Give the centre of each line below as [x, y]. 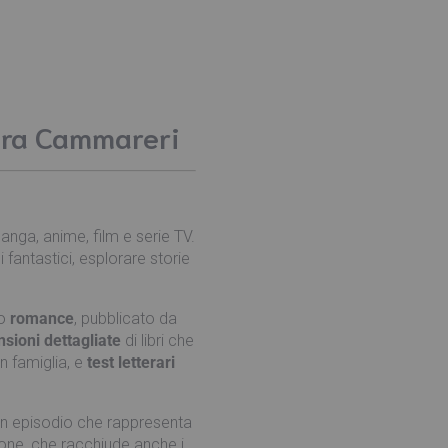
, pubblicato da [125, 319]
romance [42, 319]
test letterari [131, 363]
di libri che [157, 341]
